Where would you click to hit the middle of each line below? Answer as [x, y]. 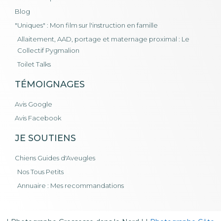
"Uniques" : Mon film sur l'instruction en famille [86, 25]
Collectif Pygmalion [48, 50]
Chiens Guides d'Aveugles [55, 158]
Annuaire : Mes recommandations [71, 185]
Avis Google [34, 104]
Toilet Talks [34, 64]
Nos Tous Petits [40, 171]
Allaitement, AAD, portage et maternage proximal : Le [103, 39]
